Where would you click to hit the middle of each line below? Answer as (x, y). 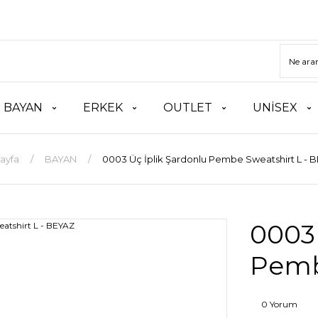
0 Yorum (279, 304)
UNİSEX (275, 108)
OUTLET (187, 108)
